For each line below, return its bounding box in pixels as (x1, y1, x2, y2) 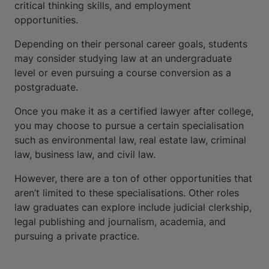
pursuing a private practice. (14, 229, 139, 242)
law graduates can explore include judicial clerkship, (14, 201, 252, 213)
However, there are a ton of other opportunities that (14, 172, 252, 184)
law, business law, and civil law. (14, 148, 156, 160)
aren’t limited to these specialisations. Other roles (14, 186, 239, 199)
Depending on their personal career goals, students (14, 37, 247, 50)
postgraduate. (14, 80, 78, 93)
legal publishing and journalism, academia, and (14, 215, 226, 228)
